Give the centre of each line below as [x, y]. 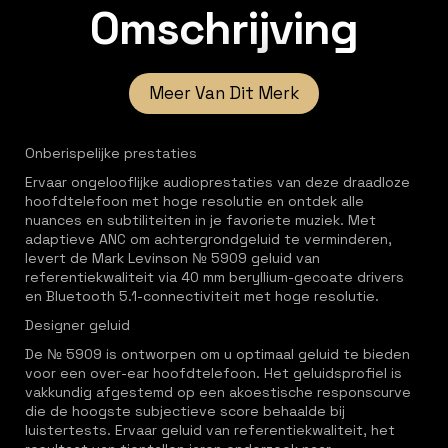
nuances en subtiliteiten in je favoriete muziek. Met [200, 220]
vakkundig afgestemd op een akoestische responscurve [218, 392]
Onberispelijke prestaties [115, 153]
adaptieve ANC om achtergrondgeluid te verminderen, [208, 239]
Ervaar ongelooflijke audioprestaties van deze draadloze [217, 182]
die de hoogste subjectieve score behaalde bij [185, 411]
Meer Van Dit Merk [224, 93]
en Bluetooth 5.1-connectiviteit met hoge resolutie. [206, 296]
